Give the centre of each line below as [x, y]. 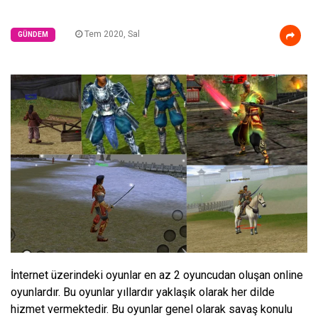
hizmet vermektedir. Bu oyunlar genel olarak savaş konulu [152, 309]
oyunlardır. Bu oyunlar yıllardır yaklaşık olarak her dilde [143, 292]
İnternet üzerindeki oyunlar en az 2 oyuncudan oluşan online [157, 275]
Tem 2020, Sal [111, 34]
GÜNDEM [33, 34]
